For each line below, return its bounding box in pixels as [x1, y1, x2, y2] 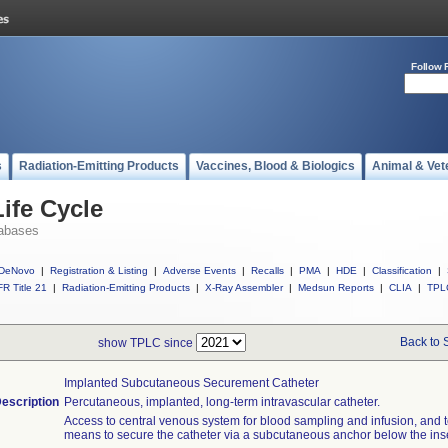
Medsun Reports [298, 282, 374, 293]
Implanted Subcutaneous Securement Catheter [64, 376, 319, 390]
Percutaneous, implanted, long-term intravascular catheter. [64, 395, 380, 409]
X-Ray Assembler [205, 282, 283, 293]
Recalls [251, 265, 284, 276]
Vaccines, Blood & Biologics [196, 159, 355, 173]
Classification [372, 265, 432, 276]
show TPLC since [98, 336, 196, 350]
